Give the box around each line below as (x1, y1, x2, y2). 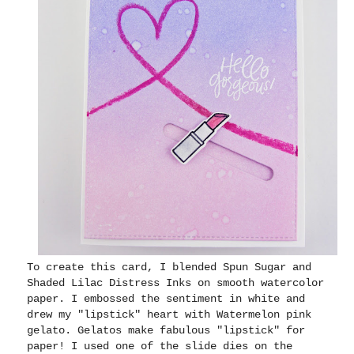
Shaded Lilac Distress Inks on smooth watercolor (27, 277, 325, 290)
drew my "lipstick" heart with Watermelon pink (27, 308, 312, 322)
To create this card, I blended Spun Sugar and (27, 261, 312, 274)
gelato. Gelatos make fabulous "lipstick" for (27, 324, 306, 337)
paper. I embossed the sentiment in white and (27, 292, 306, 306)
